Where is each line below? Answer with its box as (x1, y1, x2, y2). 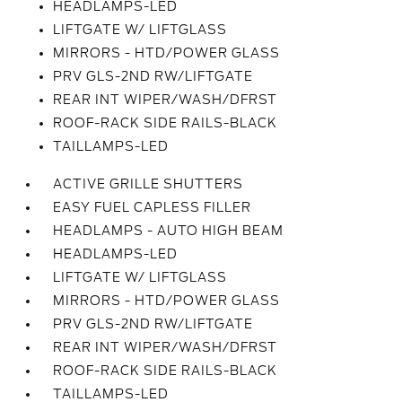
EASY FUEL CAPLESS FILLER (53, 200, 252, 214)
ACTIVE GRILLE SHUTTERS (53, 177, 244, 191)
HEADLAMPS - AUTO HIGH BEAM (53, 223, 284, 238)
